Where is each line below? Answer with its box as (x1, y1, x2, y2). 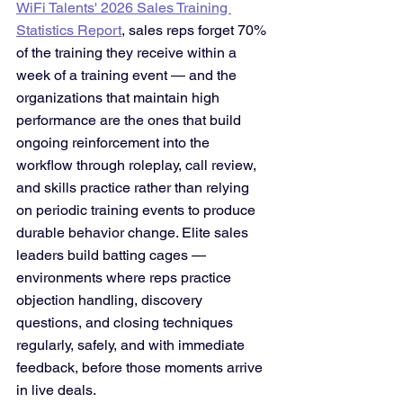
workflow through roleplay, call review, (16, 157, 260, 174)
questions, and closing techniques (16, 314, 237, 331)
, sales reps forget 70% (121, 22, 270, 39)
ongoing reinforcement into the (16, 134, 213, 151)
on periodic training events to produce (16, 201, 259, 219)
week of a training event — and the (16, 67, 240, 84)
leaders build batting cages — (16, 246, 210, 264)
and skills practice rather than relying (16, 179, 253, 196)
